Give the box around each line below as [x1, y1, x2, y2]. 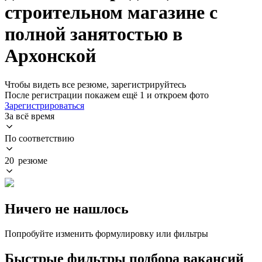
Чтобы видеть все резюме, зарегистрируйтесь [5, 79, 186, 89]
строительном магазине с [5, 2, 218, 23]
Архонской [5, 45, 96, 67]
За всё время [5, 111, 54, 121]
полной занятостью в [5, 23, 182, 45]
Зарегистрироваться [5, 100, 84, 111]
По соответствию [5, 133, 74, 143]
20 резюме [5, 155, 47, 166]
